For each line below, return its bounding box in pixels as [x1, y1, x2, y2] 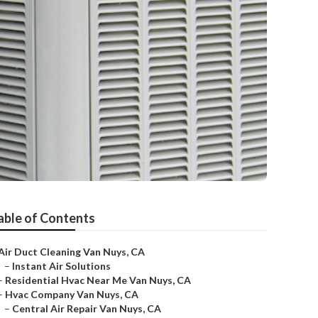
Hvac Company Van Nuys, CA [5, 288, 138, 300]
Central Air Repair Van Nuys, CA [12, 302, 161, 314]
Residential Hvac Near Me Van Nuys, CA [5, 274, 191, 286]
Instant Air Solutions [12, 260, 111, 272]
